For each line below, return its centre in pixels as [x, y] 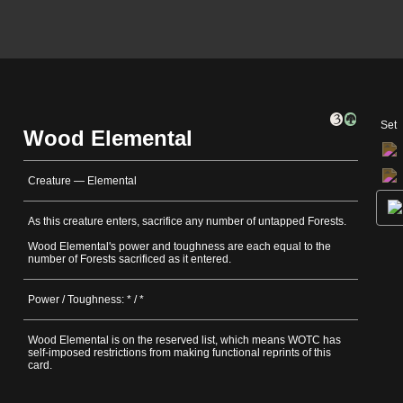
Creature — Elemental [82, 181]
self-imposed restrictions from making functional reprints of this [179, 353]
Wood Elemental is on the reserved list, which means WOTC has [184, 340]
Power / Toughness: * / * [86, 300]
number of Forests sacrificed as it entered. [130, 260]
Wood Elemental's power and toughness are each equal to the [179, 247]
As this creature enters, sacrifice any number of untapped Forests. [187, 222]
